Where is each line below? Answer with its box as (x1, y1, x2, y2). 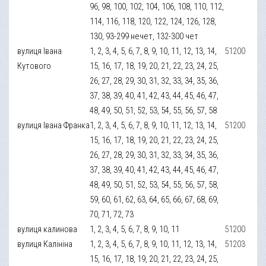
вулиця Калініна (17, 238, 73, 249)
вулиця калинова (17, 223, 78, 235)
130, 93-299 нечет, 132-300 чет (90, 30, 199, 42)
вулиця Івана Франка (17, 119, 90, 131)
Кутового (17, 60, 52, 71)
